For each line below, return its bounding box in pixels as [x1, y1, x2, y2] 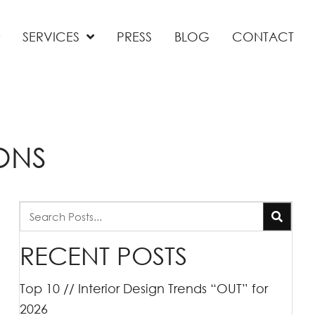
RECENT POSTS [20, 240, 187, 271]
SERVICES [22, 28, 79, 44]
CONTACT [232, 28, 294, 44]
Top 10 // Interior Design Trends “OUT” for [20, 280, 268, 296]
